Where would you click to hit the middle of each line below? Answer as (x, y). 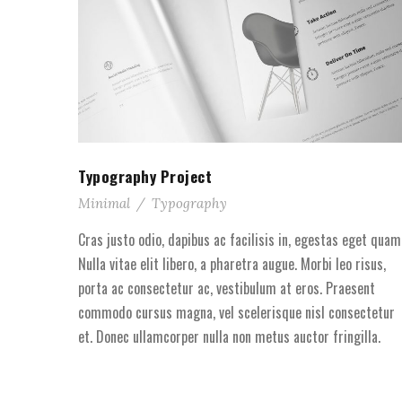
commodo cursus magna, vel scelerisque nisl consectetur (236, 312)
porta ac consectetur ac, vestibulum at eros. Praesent (227, 288)
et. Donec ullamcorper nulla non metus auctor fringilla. (229, 336)
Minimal (104, 203)
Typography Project (145, 176)
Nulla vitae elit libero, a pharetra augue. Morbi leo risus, (232, 263)
